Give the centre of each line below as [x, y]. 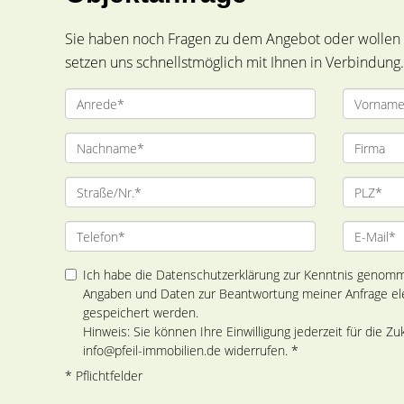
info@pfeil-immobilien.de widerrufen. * [191, 350]
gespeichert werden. [141, 312]
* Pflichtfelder [104, 376]
